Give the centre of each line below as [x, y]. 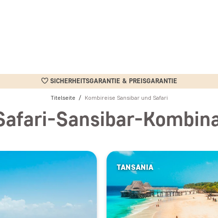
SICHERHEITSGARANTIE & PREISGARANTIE [113, 81]
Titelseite [63, 98]
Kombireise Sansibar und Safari [126, 98]
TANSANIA [135, 167]
